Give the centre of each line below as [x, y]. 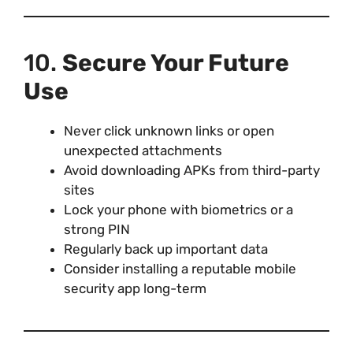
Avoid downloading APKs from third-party [192, 171]
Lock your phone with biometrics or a [178, 210]
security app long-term [135, 289]
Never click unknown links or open [169, 131]
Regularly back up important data [166, 249]
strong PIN [97, 230]
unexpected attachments [143, 151]
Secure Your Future [176, 63]
